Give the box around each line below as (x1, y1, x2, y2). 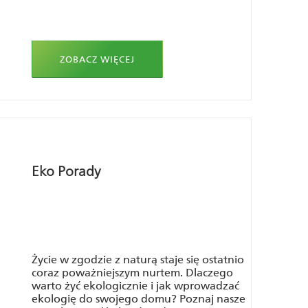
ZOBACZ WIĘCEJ (60, 54, 135, 65)
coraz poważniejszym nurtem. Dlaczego (32, 266, 233, 279)
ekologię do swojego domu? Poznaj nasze (32, 292, 245, 305)
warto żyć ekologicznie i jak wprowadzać (32, 279, 239, 292)
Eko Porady (32, 163, 100, 179)
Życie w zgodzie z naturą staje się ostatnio (32, 253, 244, 266)
